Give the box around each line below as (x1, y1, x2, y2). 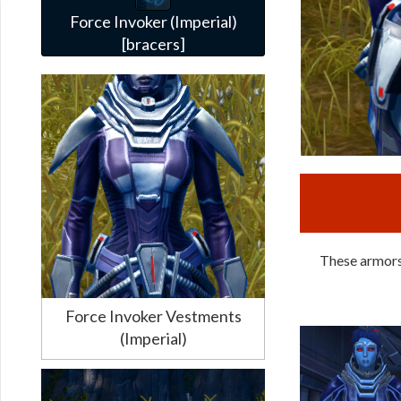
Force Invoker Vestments (64, 305, 242, 326)
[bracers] (121, 33, 185, 54)
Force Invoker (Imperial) (69, 11, 237, 31)
